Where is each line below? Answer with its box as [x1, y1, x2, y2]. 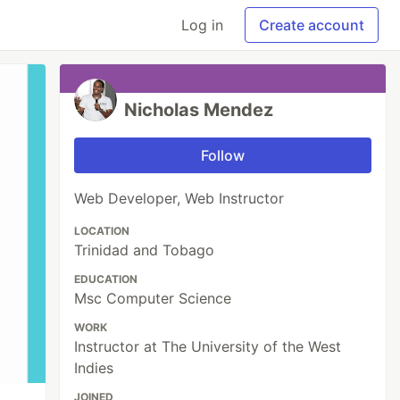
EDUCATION [74, 272, 138, 286]
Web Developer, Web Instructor [74, 189, 285, 207]
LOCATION [74, 224, 130, 237]
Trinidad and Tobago [74, 241, 215, 259]
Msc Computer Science [74, 289, 232, 307]
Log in [181, 16, 223, 34]
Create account [259, 16, 364, 34]
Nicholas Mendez [124, 99, 274, 121]
